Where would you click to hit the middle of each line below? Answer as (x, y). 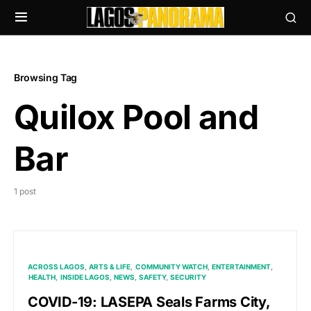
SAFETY (152, 277)
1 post (25, 191)
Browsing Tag (45, 77)
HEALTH (42, 277)
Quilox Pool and (136, 117)
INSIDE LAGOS (85, 277)
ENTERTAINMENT (241, 267)
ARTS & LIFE (110, 267)
